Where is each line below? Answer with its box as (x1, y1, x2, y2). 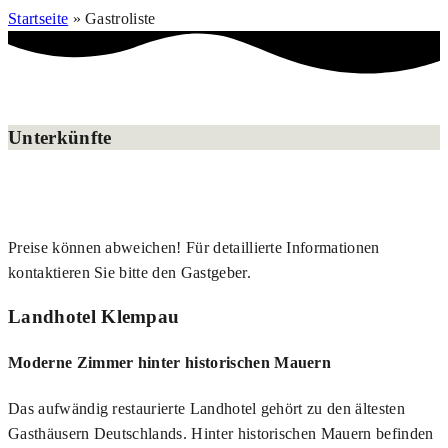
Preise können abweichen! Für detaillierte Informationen (8, 238, 380, 256)
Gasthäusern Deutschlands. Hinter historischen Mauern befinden (8, 425, 434, 443)
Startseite (8, 10, 69, 28)
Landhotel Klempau (8, 305, 180, 327)
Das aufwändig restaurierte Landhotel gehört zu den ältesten (8, 400, 405, 418)
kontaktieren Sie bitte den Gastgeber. (8, 263, 251, 281)
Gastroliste (85, 10, 156, 28)
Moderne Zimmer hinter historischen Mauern (8, 353, 332, 371)
